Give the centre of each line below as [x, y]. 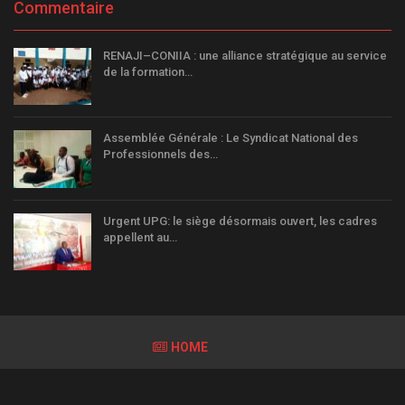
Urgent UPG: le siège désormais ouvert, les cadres [240, 221]
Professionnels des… [160, 155]
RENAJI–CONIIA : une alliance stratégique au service [245, 55]
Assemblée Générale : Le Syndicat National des [231, 138]
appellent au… [140, 237]
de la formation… [148, 71]
